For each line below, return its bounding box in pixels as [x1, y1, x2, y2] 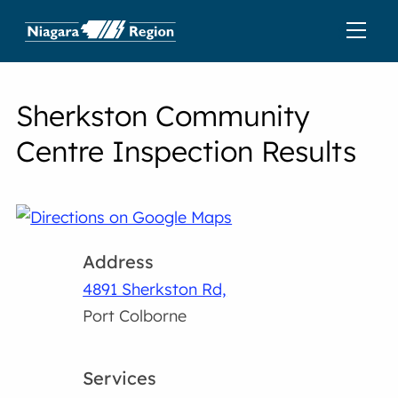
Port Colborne [83, 306, 187, 326]
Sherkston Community [16, 98, 311, 133]
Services [83, 367, 157, 389]
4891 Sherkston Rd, [83, 279, 227, 299]
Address [83, 251, 155, 273]
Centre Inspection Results [16, 133, 357, 169]
